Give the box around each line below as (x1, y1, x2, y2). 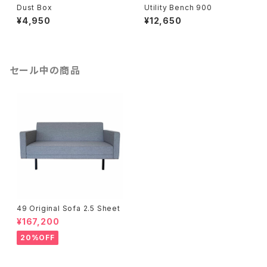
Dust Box (17, 3, 52, 12)
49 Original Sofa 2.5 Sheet (17, 204, 120, 213)
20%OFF (20, 233, 55, 242)
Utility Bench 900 (144, 3, 212, 12)
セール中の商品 (10, 64, 80, 76)
